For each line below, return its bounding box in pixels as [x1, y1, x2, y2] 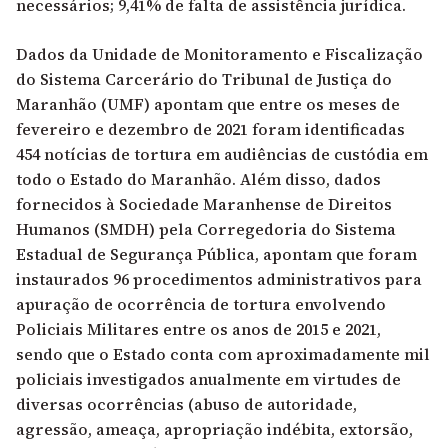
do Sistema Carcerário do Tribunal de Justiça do [16, 67, 392, 90]
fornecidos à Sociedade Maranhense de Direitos [16, 192, 392, 215]
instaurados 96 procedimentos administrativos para [16, 267, 422, 290]
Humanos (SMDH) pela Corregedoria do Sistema [16, 217, 396, 240]
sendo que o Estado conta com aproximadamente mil [16, 342, 430, 365]
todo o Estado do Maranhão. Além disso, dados [16, 167, 381, 190]
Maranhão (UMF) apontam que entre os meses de [16, 92, 400, 115]
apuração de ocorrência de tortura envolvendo [16, 292, 386, 315]
